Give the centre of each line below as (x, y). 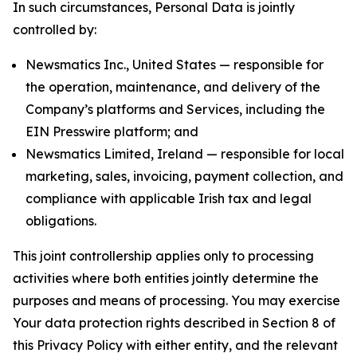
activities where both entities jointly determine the (166, 278)
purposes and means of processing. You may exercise (177, 300)
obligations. (61, 221)
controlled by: (55, 29)
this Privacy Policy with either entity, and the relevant (175, 345)
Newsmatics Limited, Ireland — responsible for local (185, 154)
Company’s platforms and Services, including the (175, 109)
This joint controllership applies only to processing (163, 256)
